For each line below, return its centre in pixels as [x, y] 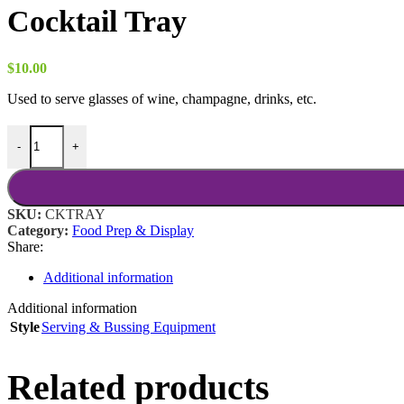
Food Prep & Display [133, 230]
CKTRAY [75, 214]
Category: [38, 230]
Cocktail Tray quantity [70, 132]
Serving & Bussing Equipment [129, 326]
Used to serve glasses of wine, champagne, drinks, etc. [162, 98]
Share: [25, 246]
